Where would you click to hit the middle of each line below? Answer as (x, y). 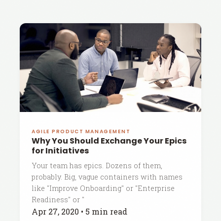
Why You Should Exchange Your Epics (109, 141)
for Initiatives (60, 151)
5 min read (106, 211)
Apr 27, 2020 (55, 211)
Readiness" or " (58, 200)
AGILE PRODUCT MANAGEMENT (81, 131)
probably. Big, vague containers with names (107, 177)
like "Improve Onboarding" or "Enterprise (103, 188)
